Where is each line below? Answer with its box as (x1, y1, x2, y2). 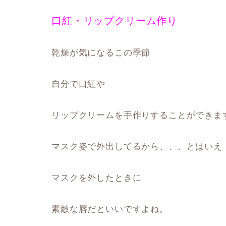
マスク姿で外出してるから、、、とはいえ (51, 142, 222, 151)
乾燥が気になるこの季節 (51, 48, 151, 58)
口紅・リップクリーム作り (51, 15, 178, 26)
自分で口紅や (51, 79, 106, 89)
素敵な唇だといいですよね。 (51, 204, 168, 214)
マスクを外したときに (51, 173, 142, 183)
